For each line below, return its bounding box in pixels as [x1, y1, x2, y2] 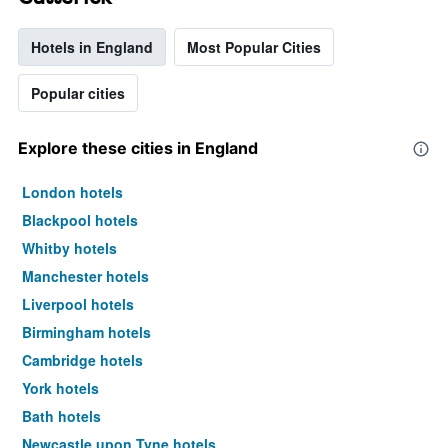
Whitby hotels [22, 238, 117, 259]
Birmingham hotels [22, 322, 151, 343]
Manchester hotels [22, 266, 149, 287]
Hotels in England [31, 37, 153, 58]
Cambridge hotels [22, 350, 143, 371]
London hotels [22, 182, 123, 203]
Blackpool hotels [22, 210, 138, 231]
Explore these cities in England [18, 138, 258, 159]
